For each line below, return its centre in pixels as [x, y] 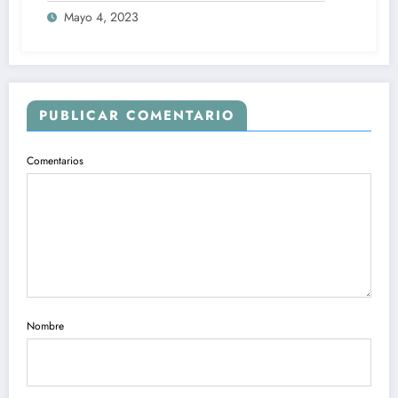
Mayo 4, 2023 [101, 16]
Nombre [45, 326]
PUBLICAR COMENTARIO [137, 115]
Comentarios [55, 160]
